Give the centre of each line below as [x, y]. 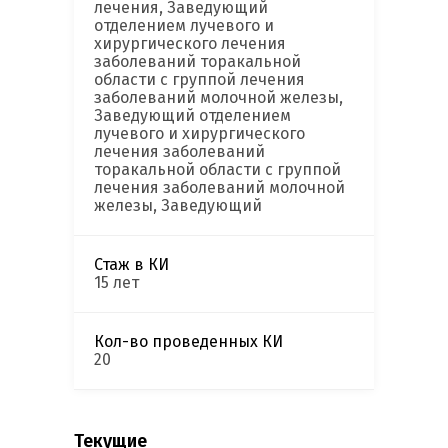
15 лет [116, 283]
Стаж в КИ [131, 265]
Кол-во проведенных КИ [188, 342]
